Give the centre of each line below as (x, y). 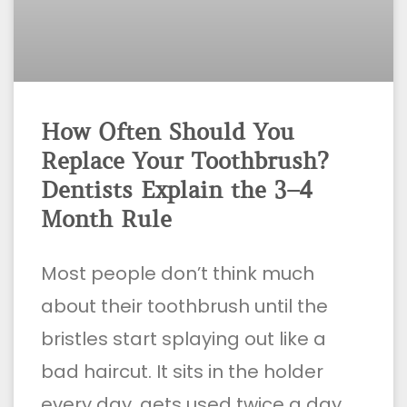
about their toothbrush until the (184, 307)
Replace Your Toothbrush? (184, 162)
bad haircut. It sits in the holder (182, 372)
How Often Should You (168, 133)
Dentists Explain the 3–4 (177, 191)
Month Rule (106, 220)
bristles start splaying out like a (184, 339)
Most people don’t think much (178, 274)
